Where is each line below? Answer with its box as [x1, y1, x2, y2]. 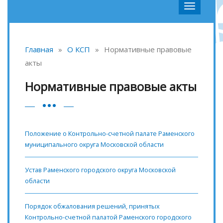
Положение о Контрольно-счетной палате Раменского [25, 129, 195, 138]
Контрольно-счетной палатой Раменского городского [25, 213, 192, 222]
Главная [25, 44, 53, 54]
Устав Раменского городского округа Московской [25, 165, 176, 174]
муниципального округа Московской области [25, 140, 164, 149]
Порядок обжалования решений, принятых [25, 202, 160, 211]
